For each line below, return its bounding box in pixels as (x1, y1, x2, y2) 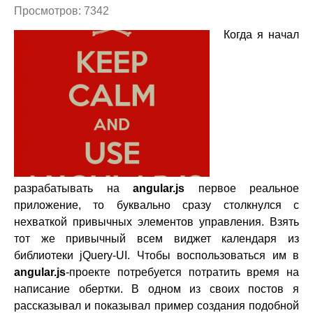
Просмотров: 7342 (14, 5, 109, 17)
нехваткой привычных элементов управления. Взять (14, 216, 299, 228)
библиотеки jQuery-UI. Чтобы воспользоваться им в (14, 249, 299, 261)
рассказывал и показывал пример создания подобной (14, 300, 299, 312)
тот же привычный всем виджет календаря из (14, 233, 299, 245)
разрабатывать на (14, 182, 133, 194)
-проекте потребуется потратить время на (66, 266, 299, 278)
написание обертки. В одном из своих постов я (14, 283, 299, 295)
